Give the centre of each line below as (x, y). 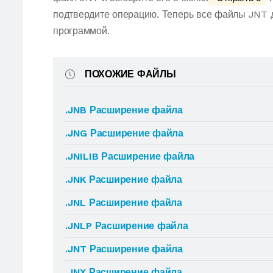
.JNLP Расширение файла (127, 226)
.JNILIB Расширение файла (130, 156)
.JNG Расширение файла (124, 133)
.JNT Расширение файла (124, 249)
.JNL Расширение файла (124, 203)
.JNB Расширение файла (124, 110)
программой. (81, 31)
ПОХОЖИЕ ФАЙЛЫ (130, 74)
